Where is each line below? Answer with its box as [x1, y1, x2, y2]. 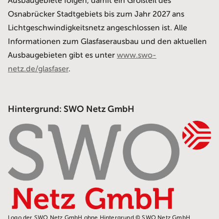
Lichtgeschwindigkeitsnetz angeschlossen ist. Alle [8, 23, 187, 33]
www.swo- [117, 51, 156, 60]
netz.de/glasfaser [8, 65, 68, 74]
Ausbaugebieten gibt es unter [8, 51, 117, 60]
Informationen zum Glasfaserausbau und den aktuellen [8, 37, 207, 46]
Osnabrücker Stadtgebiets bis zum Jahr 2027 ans [8, 10, 184, 19]
